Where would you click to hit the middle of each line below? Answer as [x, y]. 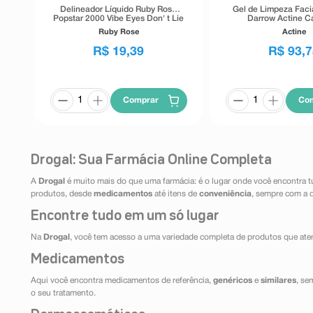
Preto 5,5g [119, 28]
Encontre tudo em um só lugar [125, 216]
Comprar [141, 101]
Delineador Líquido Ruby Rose [119, 10]
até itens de [176, 194]
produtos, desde [62, 194]
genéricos [233, 281]
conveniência [225, 194]
